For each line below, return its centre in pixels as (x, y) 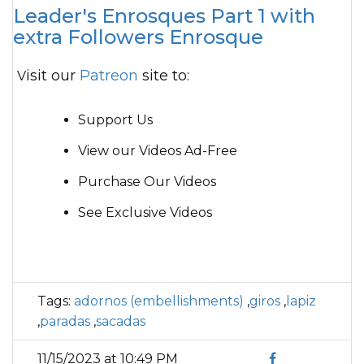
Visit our (53, 76)
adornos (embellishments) (159, 301)
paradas (65, 321)
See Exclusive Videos (145, 212)
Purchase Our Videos (147, 182)
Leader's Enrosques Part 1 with (164, 16)
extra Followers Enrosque (138, 37)
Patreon (109, 76)
